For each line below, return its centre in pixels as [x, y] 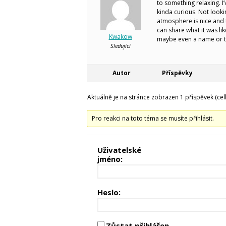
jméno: [110, 159]
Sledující [120, 45]
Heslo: [109, 192]
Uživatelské [119, 150]
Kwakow [120, 36]
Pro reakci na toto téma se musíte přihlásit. [153, 118]
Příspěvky [177, 73]
